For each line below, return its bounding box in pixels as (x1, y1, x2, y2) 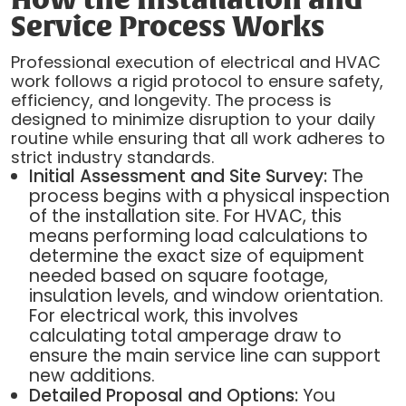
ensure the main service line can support (28, 343, 381, 369)
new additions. (28, 363, 155, 389)
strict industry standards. (10, 146, 214, 169)
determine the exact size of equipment (28, 244, 364, 269)
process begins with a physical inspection (28, 184, 390, 209)
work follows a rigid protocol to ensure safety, (10, 70, 383, 93)
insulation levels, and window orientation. (28, 284, 383, 309)
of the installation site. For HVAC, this (28, 204, 342, 229)
